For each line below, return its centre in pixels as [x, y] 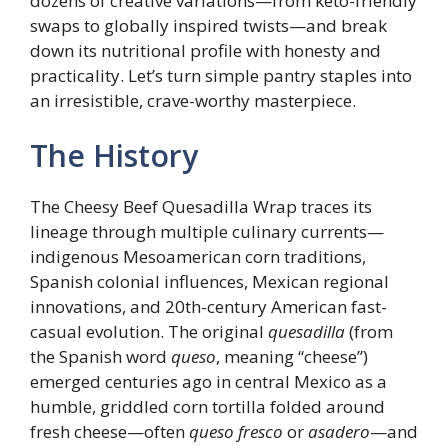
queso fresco [236, 431]
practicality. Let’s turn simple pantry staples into [221, 75]
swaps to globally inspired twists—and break [208, 25]
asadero [339, 431]
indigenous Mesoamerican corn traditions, [198, 256]
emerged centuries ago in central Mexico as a [208, 381]
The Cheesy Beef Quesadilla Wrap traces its [201, 206]
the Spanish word [100, 356]
